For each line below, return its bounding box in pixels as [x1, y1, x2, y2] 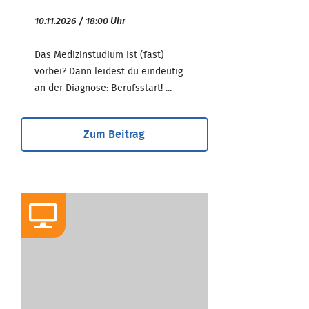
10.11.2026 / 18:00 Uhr [34, 16, 126, 26]
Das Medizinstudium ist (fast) [34, 50, 164, 60]
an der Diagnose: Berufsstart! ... [34, 83, 172, 93]
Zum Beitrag [83, 128, 146, 140]
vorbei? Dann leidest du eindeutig [34, 66, 183, 77]
